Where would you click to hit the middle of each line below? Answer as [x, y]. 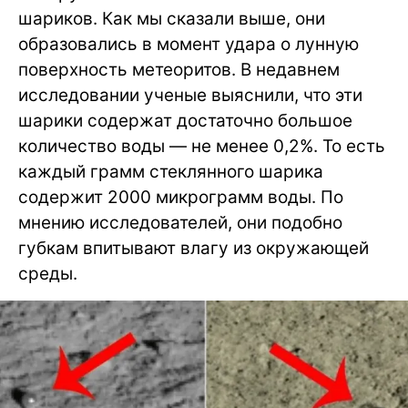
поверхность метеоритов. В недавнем [179, 69]
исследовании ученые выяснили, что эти [190, 95]
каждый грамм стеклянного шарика [171, 171]
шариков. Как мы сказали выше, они [172, 18]
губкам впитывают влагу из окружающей [194, 248]
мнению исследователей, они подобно [180, 222]
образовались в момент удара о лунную [189, 44]
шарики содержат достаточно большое [185, 120]
